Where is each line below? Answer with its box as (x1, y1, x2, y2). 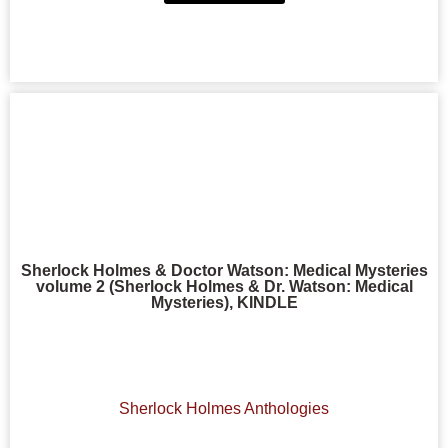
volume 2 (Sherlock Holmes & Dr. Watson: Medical (35, 278, 413, 295)
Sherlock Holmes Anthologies (119, 400, 329, 418)
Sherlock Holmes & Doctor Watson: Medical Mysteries (20, 262, 428, 279)
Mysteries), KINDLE (150, 294, 298, 311)
